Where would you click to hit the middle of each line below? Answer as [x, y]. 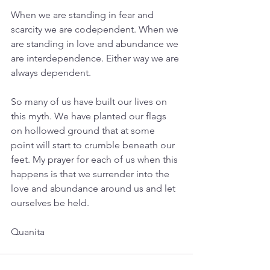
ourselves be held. [50, 203]
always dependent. [51, 73]
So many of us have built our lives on [90, 102]
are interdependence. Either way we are [96, 58]
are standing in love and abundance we [96, 44]
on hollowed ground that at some [84, 131]
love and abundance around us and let [94, 189]
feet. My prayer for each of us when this [96, 160]
